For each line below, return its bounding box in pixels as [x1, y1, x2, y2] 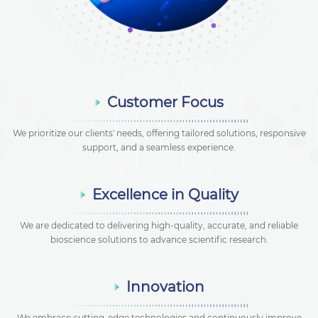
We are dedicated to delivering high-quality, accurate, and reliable [20, 219, 298, 231]
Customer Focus [107, 93, 224, 111]
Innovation [126, 278, 204, 295]
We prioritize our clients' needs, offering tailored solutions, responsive [12, 127, 306, 138]
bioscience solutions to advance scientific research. [50, 234, 268, 245]
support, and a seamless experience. [82, 141, 236, 153]
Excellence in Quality [92, 185, 238, 203]
